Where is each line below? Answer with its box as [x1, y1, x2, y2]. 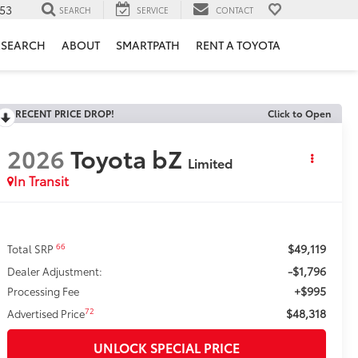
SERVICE [137, 3, 169, 16]
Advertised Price [7, 306, 86, 321]
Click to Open [268, 106, 331, 120]
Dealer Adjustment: [7, 264, 103, 279]
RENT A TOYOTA [196, 37, 280, 54]
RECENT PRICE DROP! [15, 106, 115, 120]
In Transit [14, 171, 70, 190]
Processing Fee [7, 284, 80, 299]
